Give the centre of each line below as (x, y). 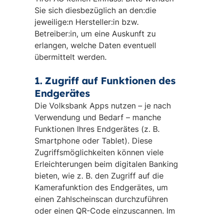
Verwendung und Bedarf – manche (98, 117)
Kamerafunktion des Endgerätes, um (101, 187)
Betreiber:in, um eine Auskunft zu (95, 34)
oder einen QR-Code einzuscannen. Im (105, 211)
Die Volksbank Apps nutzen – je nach (102, 106)
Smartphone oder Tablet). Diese (93, 141)
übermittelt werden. (70, 57)
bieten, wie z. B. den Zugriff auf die (99, 176)
